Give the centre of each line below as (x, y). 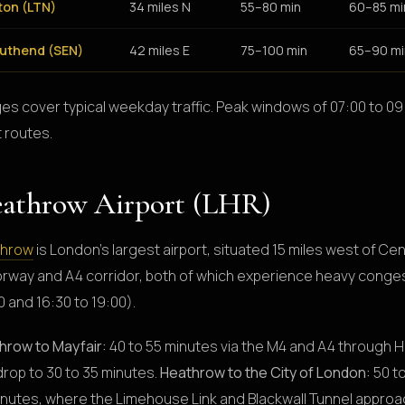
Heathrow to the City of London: (265, 372)
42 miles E (160, 50)
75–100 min (274, 50)
